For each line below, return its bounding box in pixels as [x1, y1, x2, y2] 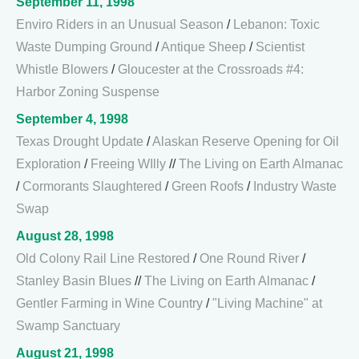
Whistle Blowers [16, 63, 108, 76]
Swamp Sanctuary [16, 319, 120, 333]
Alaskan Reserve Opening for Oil [152, 135, 339, 148]
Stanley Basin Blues [16, 274, 131, 288]
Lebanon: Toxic [233, 18, 320, 31]
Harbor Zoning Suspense [16, 85, 159, 99]
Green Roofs [171, 179, 244, 193]
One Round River [200, 252, 299, 265]
